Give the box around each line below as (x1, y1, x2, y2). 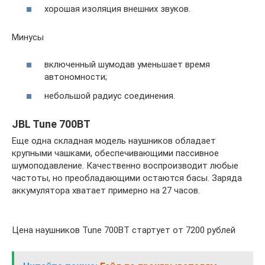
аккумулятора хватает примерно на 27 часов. (12, 185, 200, 196)
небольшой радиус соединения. (44, 90, 175, 101)
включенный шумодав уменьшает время (44, 59, 210, 70)
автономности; (44, 72, 107, 83)
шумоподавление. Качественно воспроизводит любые (12, 160, 238, 171)
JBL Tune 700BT (12, 117, 91, 130)
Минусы (12, 31, 44, 43)
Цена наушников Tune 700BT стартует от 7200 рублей (12, 224, 235, 235)
